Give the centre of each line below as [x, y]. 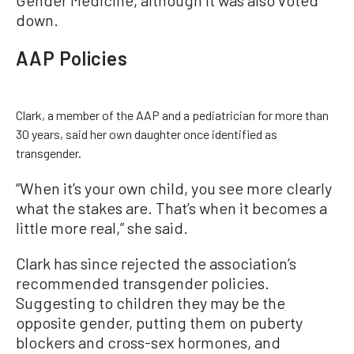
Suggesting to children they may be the [151, 302]
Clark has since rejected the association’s [156, 263]
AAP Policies [72, 58]
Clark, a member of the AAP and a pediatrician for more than [172, 115]
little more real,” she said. [102, 227]
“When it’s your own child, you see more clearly [174, 188]
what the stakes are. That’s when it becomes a [171, 207]
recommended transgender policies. [143, 282]
